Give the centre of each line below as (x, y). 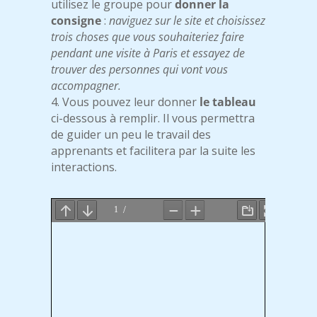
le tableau (228, 102)
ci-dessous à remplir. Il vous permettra (153, 119)
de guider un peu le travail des (131, 135)
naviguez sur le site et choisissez (188, 21)
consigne (76, 21)
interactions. (84, 167)
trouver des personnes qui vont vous (140, 70)
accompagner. (86, 86)
